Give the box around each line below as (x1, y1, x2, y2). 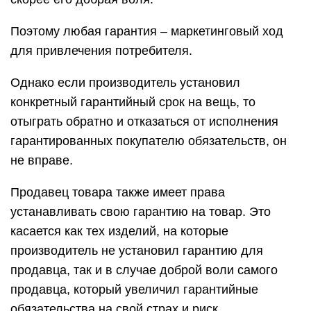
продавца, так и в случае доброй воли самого (10, 263, 278, 277)
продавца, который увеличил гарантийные (10, 283, 258, 296)
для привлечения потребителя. (10, 44, 192, 58)
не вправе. (10, 153, 73, 167)
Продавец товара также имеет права (10, 185, 225, 199)
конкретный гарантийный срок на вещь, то (10, 95, 255, 109)
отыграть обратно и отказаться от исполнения (10, 115, 278, 128)
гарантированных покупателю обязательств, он (10, 134, 287, 148)
